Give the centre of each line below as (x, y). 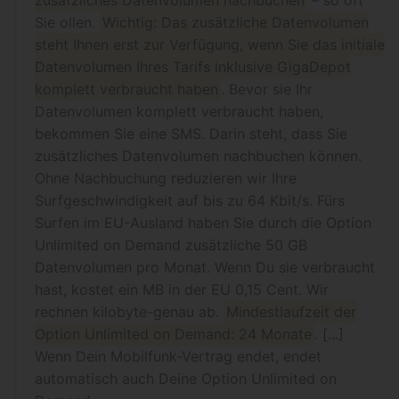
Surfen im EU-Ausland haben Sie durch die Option (203, 223)
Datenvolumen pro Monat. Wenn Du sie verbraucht (205, 267)
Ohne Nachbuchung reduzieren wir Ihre (166, 178)
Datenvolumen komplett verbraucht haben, (179, 111)
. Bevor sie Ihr (267, 89)
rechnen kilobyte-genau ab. (129, 312)
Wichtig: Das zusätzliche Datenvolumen (236, 22)
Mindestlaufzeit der (292, 312)
